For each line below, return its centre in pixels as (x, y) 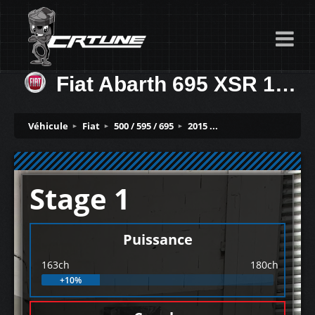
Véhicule (48, 126)
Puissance (157, 239)
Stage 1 (80, 199)
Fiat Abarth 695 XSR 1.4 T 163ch (166, 84)
